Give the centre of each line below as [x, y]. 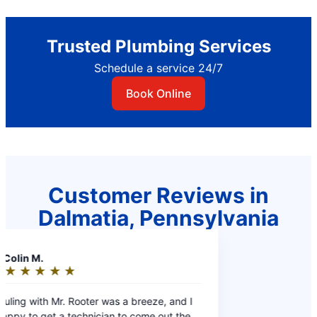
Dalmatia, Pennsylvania [158, 218]
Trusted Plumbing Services [158, 46]
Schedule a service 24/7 [158, 68]
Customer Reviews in [158, 195]
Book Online [158, 93]
